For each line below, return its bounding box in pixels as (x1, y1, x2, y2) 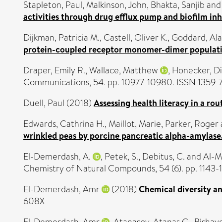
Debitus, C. (142, 150, 185, 163)
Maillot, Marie (109, 117, 161, 130)
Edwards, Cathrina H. (23, 117, 105, 130)
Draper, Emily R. (23, 64, 85, 77)
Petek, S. (105, 150, 138, 163)
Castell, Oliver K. (104, 31, 167, 44)
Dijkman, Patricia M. (23, 31, 100, 44)
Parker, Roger (165, 117, 219, 130)
